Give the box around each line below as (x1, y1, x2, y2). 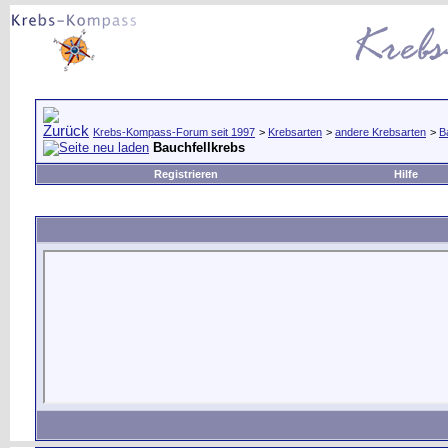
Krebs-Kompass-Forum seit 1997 (93, 126, 255, 138)
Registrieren (154, 168, 218, 180)
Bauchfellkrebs (153, 140, 245, 155)
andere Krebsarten (335, 126, 426, 138)
